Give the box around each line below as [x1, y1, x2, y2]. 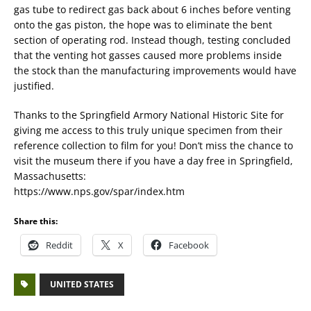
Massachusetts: [14, 169, 86, 183]
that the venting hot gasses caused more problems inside [14, 49, 282, 62]
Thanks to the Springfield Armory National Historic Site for [14, 108, 284, 121]
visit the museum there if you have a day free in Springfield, [14, 154, 293, 167]
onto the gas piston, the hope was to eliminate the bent [14, 18, 272, 31]
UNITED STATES [50, 278, 114, 290]
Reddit [46, 239, 73, 251]
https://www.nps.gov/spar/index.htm [14, 185, 185, 198]
